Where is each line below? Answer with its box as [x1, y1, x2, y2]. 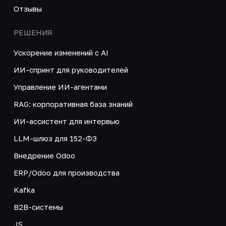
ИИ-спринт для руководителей [13, 65, 128, 74]
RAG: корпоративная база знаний [13, 99, 133, 108]
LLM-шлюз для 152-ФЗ [13, 133, 97, 143]
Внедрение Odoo [13, 150, 75, 160]
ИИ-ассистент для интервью [13, 116, 120, 126]
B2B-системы [13, 202, 63, 211]
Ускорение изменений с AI [13, 47, 108, 57]
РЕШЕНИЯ [13, 28, 52, 37]
